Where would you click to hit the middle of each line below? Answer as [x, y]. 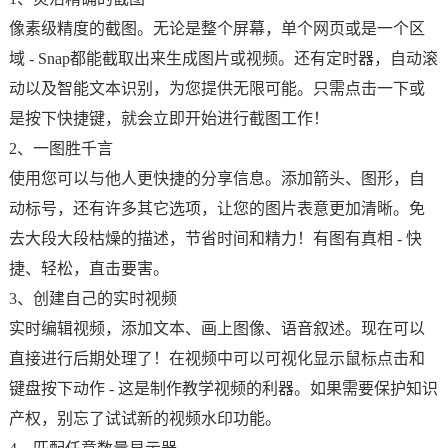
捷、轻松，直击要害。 [88, 268]
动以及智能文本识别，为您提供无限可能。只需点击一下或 [216, 88]
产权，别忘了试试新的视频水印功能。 [144, 418]
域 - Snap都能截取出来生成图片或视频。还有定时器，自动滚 [223, 58]
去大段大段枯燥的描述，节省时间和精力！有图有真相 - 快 [215, 238]
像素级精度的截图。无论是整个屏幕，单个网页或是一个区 [216, 28]
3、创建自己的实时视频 [92, 298]
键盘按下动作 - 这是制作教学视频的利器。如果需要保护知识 [223, 388]
